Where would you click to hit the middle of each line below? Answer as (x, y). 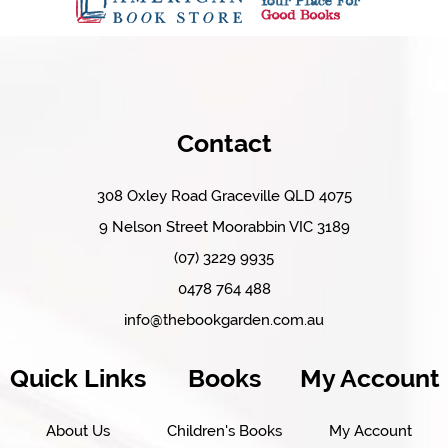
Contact (224, 142)
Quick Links (77, 377)
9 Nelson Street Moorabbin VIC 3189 (224, 226)
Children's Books (224, 430)
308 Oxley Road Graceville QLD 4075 (224, 195)
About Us (77, 430)
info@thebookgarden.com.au (224, 319)
